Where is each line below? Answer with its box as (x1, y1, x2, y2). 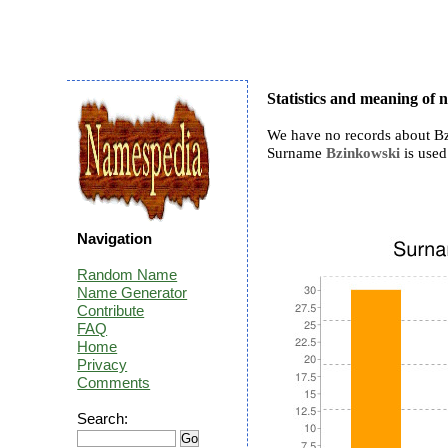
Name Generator (77, 284, 188, 301)
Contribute (77, 302, 145, 319)
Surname (267, 145, 327, 161)
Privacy (77, 356, 128, 373)
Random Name (77, 266, 178, 283)
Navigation (77, 230, 153, 247)
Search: (77, 410, 129, 427)
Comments (77, 374, 151, 391)
